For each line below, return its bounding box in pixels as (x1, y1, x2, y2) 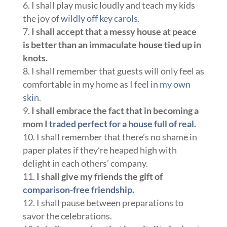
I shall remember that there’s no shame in (36, 131, 197, 142)
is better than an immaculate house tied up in (22, 39, 201, 50)
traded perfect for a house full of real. (49, 118, 196, 129)
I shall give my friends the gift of (36, 171, 163, 182)
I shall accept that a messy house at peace (31, 26, 197, 37)
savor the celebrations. (22, 210, 112, 221)
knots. (22, 52, 48, 63)
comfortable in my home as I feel (22, 79, 150, 90)
